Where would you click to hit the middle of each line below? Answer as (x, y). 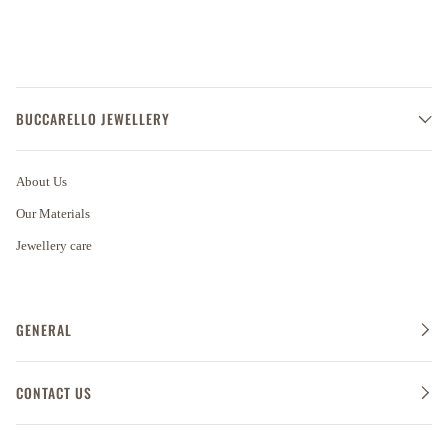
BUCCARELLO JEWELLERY (93, 119)
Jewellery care (54, 245)
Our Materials (53, 213)
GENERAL (44, 330)
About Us (41, 181)
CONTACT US (54, 393)
